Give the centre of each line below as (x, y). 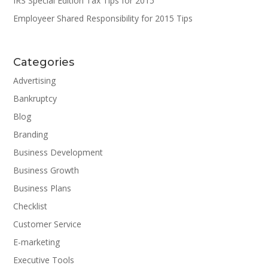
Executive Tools (44, 260)
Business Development (58, 153)
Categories (44, 63)
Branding (31, 135)
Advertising (35, 81)
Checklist (31, 206)
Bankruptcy (35, 99)
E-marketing (37, 242)
